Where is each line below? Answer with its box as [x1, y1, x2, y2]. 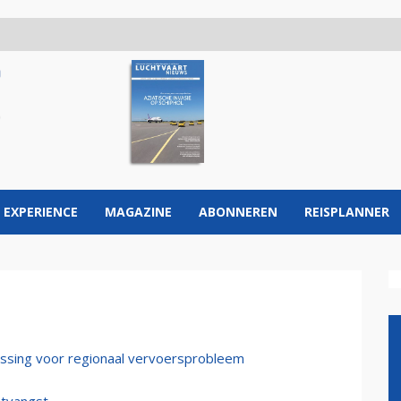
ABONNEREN [199, 203, 277, 220]
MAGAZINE [105, 203, 172, 220]
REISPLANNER [304, 203, 389, 220]
